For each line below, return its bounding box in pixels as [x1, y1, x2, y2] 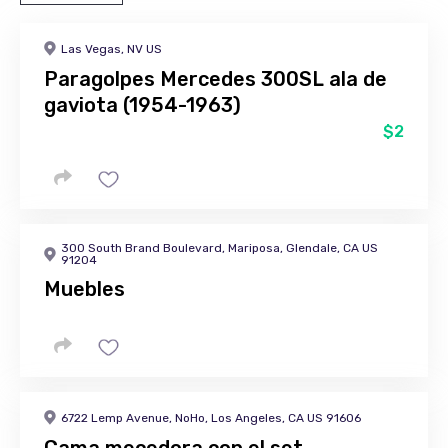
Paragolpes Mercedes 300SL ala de [44, 67, 387, 91]
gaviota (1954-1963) [44, 93, 241, 117]
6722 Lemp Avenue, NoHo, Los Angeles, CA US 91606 [61, 410, 361, 425]
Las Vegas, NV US [61, 41, 162, 56]
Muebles [44, 277, 125, 301]
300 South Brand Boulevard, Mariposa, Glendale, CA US [61, 241, 378, 255]
